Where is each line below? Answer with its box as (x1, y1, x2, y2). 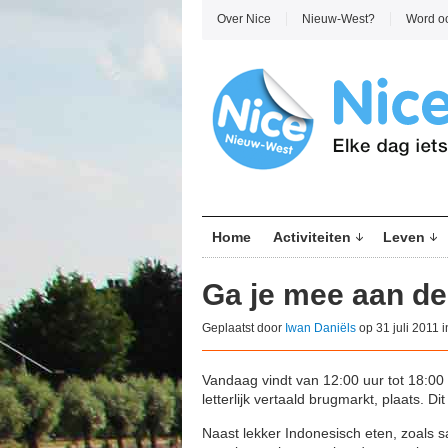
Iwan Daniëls (285, 321, 356, 335)
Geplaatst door (202, 321, 285, 335)
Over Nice (217, 12, 271, 26)
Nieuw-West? (302, 12, 375, 26)
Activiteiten (273, 229, 351, 245)
